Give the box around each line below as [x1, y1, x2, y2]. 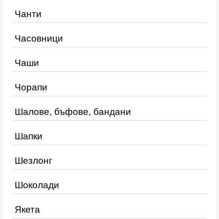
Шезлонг [15, 155, 52, 166]
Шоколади [15, 180, 59, 190]
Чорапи [15, 82, 47, 92]
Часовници [15, 33, 63, 44]
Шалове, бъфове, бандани [15, 107, 131, 117]
